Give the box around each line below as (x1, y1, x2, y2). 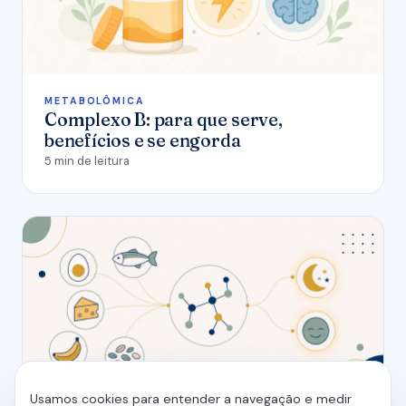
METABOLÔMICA (44, 94, 145, 107)
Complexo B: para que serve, (44, 108, 283, 130)
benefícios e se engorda (44, 129, 241, 151)
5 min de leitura (44, 152, 130, 169)
